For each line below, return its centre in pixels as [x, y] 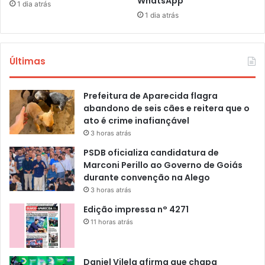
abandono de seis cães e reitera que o [167, 108]
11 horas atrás [112, 222]
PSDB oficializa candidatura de [151, 152]
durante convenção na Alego [147, 177]
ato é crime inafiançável [136, 120]
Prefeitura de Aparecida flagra [151, 96]
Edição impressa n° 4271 [136, 209]
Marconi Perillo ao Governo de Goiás [163, 165]
